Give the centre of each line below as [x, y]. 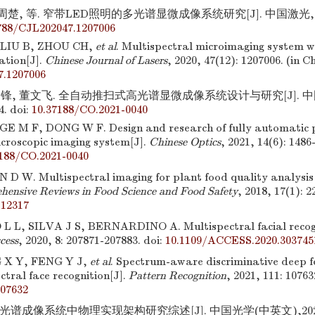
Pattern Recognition [178, 276]
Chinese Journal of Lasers [106, 60]
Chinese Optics [185, 142]
